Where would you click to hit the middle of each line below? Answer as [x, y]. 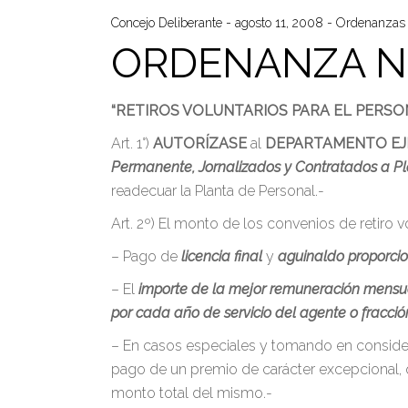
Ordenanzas [371, 23]
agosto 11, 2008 [281, 23]
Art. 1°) [130, 143]
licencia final [222, 256]
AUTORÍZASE [202, 143]
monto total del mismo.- [192, 393]
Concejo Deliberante [168, 23]
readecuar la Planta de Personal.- [218, 191]
